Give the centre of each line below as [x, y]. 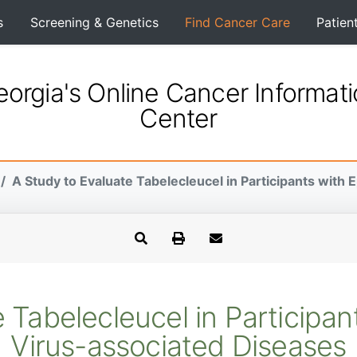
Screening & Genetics [94, 22]
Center [178, 118]
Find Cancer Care [237, 22]
